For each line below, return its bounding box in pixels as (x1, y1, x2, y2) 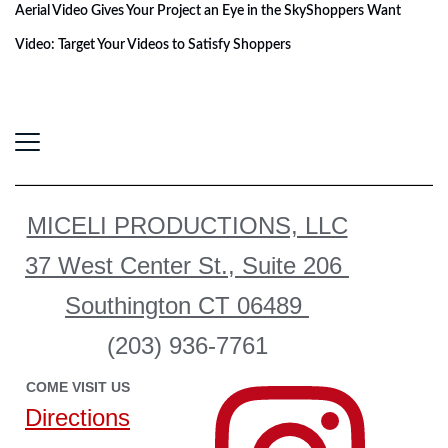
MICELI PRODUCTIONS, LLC (26, 212, 348, 239)
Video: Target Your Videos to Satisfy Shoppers (15, 38, 291, 52)
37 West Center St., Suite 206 (25, 252, 349, 279)
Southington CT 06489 (65, 292, 309, 319)
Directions (25, 404, 130, 431)
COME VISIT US (25, 379, 130, 395)
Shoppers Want (306, 4, 401, 18)
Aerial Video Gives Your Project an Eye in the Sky (15, 4, 306, 18)
